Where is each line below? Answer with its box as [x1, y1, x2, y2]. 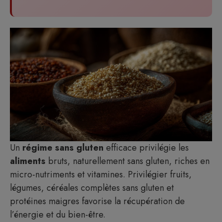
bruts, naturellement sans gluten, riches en [46, 155, 210, 167]
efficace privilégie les [104, 141, 189, 154]
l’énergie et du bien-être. [10, 208, 106, 221]
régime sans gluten [22, 141, 104, 154]
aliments [10, 155, 46, 167]
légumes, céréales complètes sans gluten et [10, 181, 174, 194]
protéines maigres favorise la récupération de [10, 195, 185, 208]
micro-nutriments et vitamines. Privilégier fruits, [10, 168, 192, 181]
